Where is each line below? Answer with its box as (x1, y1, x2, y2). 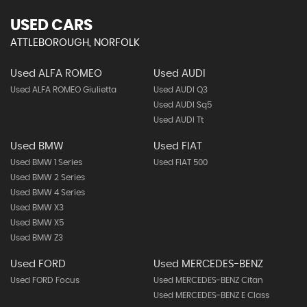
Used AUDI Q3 (153, 86, 208, 94)
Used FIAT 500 (153, 158, 208, 167)
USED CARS (10, 18, 93, 33)
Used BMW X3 (10, 204, 64, 212)
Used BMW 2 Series (10, 173, 85, 182)
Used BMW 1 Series (10, 158, 82, 167)
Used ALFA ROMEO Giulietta (10, 86, 116, 94)
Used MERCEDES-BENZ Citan (153, 276, 263, 284)
